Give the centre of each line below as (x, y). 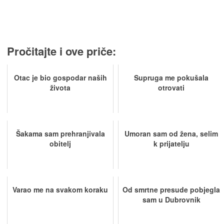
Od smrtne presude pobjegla (171, 189)
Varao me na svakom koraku (60, 189)
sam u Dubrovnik (171, 199)
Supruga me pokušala (171, 77)
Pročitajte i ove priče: (62, 51)
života (60, 87)
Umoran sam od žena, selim (171, 133)
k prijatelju (171, 143)
